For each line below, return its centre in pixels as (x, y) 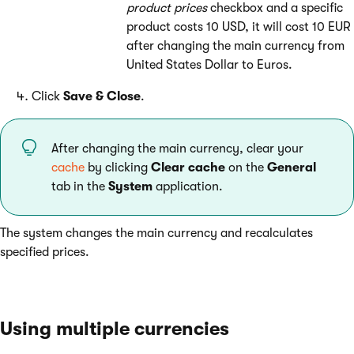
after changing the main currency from (235, 45)
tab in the (80, 186)
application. (188, 186)
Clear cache (188, 167)
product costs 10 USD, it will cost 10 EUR (239, 26)
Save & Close (102, 96)
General (292, 167)
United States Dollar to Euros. (209, 64)
